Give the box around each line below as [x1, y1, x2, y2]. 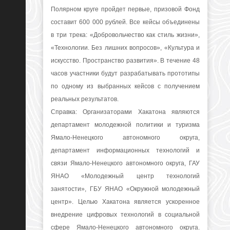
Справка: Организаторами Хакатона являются [51, 108, 200, 116]
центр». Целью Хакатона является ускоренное [51, 198, 200, 205]
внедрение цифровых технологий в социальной [51, 211, 200, 218]
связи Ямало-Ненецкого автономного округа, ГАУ [51, 160, 200, 167]
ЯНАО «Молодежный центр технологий [51, 172, 200, 180]
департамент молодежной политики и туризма [51, 121, 200, 128]
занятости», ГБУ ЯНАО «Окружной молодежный [51, 185, 200, 193]
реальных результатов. [51, 95, 119, 103]
